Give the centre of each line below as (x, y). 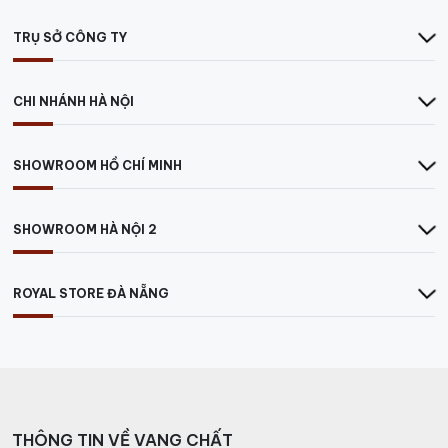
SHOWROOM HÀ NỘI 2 (85, 230)
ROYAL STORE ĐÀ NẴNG (91, 294)
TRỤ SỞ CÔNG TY (70, 38)
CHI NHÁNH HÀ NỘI (73, 102)
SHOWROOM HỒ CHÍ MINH (97, 166)
